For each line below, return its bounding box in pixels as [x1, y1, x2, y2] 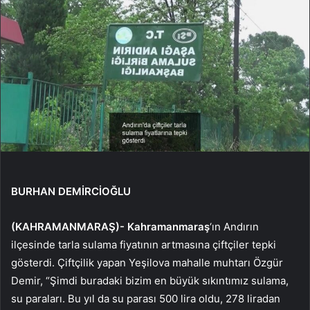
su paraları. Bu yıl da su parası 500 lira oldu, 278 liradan [11, 292, 280, 306]
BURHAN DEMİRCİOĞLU [11, 185, 131, 199]
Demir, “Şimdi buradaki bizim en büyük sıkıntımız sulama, [11, 274, 289, 288]
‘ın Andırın [210, 220, 259, 234]
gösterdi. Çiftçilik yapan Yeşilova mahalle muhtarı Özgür [11, 256, 283, 270]
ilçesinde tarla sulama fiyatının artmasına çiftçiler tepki [11, 238, 276, 252]
